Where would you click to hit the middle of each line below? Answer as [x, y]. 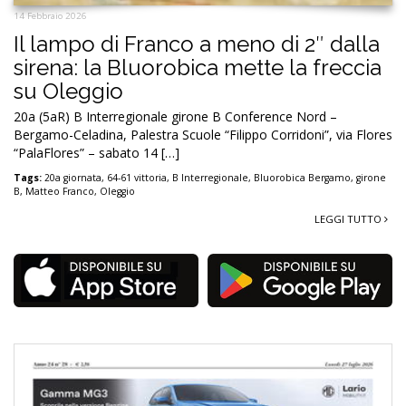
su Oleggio [68, 92]
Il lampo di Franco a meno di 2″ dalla [197, 44]
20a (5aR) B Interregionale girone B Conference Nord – [175, 117]
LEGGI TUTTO [349, 219]
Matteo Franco [60, 192]
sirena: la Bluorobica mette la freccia [198, 68]
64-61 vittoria [137, 178]
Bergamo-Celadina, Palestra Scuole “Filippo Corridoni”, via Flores [203, 135]
